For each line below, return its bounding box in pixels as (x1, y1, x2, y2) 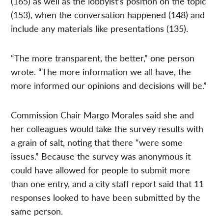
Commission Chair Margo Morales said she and (11, 108, 194, 121)
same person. (11, 204, 63, 217)
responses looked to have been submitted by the (11, 191, 201, 203)
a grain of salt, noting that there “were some (11, 136, 183, 148)
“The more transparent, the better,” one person (11, 51, 195, 64)
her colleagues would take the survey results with (11, 122, 204, 135)
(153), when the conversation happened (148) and (11, 8, 205, 21)
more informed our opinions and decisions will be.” (11, 79, 207, 91)
